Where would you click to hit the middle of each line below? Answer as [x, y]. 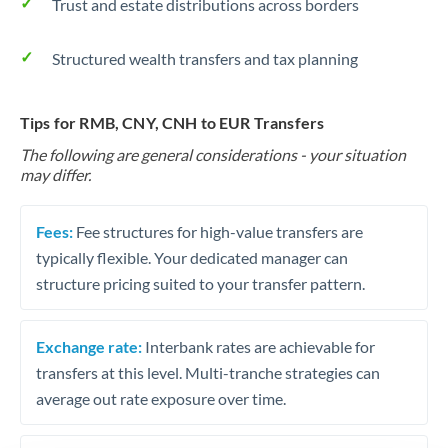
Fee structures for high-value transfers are [218, 231]
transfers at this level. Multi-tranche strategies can [208, 372]
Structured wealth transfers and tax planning [205, 58]
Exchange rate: [89, 346]
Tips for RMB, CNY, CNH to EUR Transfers [172, 122]
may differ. [55, 174]
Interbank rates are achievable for [258, 346]
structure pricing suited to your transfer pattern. [200, 283]
